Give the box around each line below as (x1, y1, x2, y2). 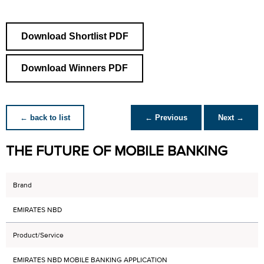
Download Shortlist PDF (21, 31, 128, 41)
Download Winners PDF (21, 63, 128, 73)
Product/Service (13, 230, 64, 240)
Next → (218, 113, 244, 122)
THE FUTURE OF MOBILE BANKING (6, 142, 227, 160)
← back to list (20, 113, 70, 122)
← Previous (145, 113, 187, 122)
